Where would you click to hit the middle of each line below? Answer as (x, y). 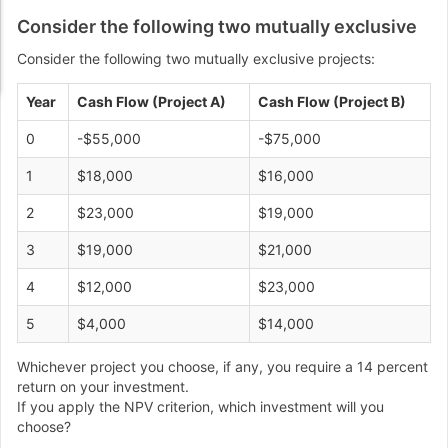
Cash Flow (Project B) (332, 101)
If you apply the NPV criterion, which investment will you (200, 406)
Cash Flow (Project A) (151, 101)
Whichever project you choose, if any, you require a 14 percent (222, 366)
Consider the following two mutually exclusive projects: (196, 58)
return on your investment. (103, 386)
